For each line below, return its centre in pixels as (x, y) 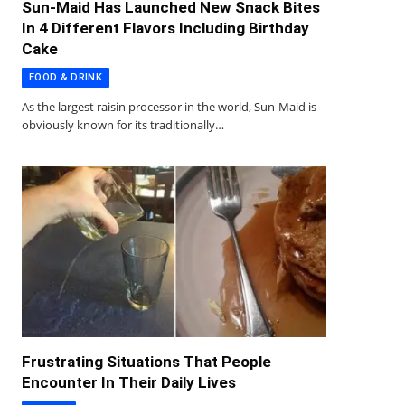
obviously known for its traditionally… (123, 124)
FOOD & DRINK (66, 77)
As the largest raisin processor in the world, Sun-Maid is (169, 106)
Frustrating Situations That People (146, 362)
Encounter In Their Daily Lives (129, 383)
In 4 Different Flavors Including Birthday (165, 28)
